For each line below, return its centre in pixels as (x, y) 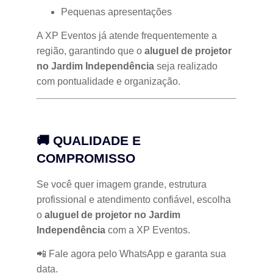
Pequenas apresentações (116, 12)
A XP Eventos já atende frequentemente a (127, 36)
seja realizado (186, 66)
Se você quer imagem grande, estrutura (122, 184)
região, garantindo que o (90, 51)
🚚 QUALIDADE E (89, 140)
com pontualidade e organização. (108, 82)
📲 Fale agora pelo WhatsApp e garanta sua (131, 254)
